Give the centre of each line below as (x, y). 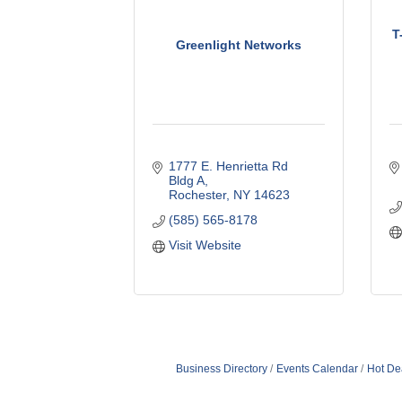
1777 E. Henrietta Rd (228, 166)
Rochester (197, 194)
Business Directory (221, 368)
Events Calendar (317, 368)
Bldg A (186, 180)
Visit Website (205, 245)
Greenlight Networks (239, 45)
